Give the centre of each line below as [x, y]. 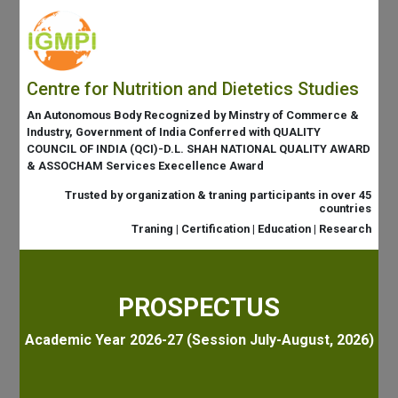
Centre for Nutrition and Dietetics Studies [193, 89]
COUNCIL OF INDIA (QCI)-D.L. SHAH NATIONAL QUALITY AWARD [199, 149]
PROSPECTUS [199, 307]
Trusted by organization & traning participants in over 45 [218, 195]
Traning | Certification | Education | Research [251, 229]
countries [345, 208]
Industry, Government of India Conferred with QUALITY [174, 132]
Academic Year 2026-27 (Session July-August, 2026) [199, 340]
